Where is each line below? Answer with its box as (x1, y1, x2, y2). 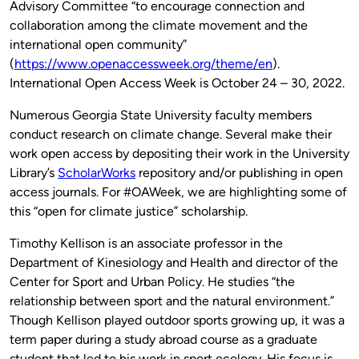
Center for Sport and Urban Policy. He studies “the (10, 274, 295, 290)
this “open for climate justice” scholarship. (10, 204, 248, 220)
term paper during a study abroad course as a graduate (10, 332, 317, 348)
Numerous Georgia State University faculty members (10, 107, 312, 123)
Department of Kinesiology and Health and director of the (10, 255, 338, 271)
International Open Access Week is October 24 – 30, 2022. (10, 75, 345, 91)
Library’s (10, 165, 58, 181)
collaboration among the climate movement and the (10, 18, 308, 34)
